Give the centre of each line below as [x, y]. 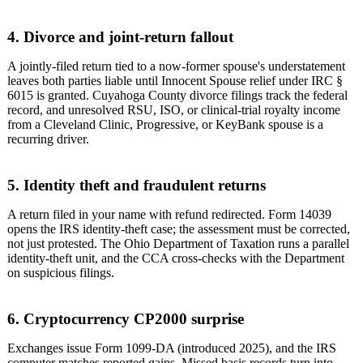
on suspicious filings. [61, 273]
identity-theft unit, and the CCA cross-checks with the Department [176, 258]
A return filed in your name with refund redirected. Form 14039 [169, 215]
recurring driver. [48, 139]
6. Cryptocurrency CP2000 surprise [126, 318]
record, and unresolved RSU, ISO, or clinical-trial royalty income [174, 110]
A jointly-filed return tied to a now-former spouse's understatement [176, 66]
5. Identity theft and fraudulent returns [137, 186]
